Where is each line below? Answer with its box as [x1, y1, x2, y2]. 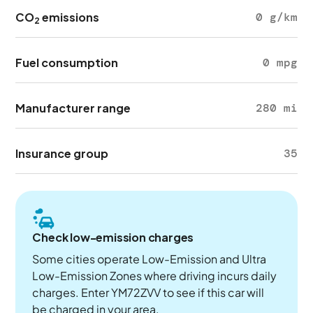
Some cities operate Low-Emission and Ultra [32, 252, 267, 266]
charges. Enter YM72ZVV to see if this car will [32, 285, 265, 300]
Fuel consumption [15, 55, 119, 70]
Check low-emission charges [32, 230, 194, 245]
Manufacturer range [15, 101, 131, 115]
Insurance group [15, 146, 109, 161]
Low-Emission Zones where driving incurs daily [32, 268, 277, 283]
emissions [40, 10, 100, 24]
